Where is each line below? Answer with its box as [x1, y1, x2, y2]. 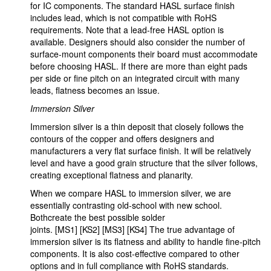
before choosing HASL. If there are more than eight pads [30, 60, 247, 72]
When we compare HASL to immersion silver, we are [30, 187, 231, 199]
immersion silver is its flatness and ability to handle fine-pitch [30, 235, 261, 247]
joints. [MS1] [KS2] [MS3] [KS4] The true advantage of [30, 223, 235, 235]
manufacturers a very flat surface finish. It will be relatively [30, 145, 251, 157]
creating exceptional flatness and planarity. [30, 169, 193, 181]
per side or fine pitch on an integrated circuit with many [30, 72, 240, 84]
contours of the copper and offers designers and [30, 132, 214, 145]
